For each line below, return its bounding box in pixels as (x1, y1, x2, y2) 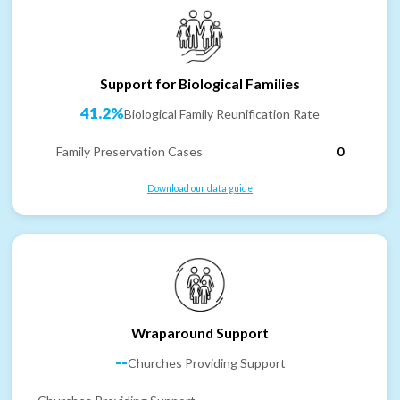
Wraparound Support (131, 324, 269, 342)
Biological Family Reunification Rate (124, 105, 320, 121)
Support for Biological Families (100, 75, 300, 93)
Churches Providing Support (127, 354, 286, 371)
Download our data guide (147, 182, 253, 194)
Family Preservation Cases (56, 143, 203, 159)
